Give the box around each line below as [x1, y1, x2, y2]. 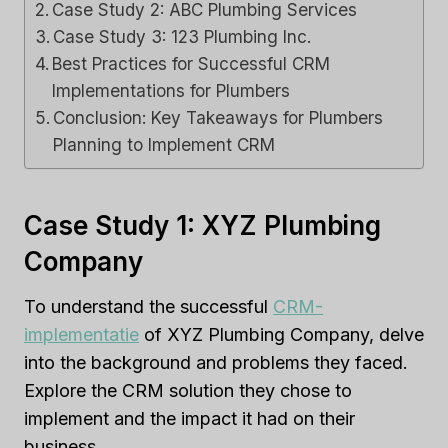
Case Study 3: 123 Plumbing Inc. [53, 26, 312, 47]
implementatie [24, 324, 139, 345]
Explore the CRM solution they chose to [24, 380, 352, 401]
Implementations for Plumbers [52, 80, 291, 101]
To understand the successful [24, 296, 273, 317]
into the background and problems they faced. [24, 352, 408, 373]
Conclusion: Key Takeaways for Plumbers [53, 107, 384, 128]
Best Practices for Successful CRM [52, 53, 331, 74]
